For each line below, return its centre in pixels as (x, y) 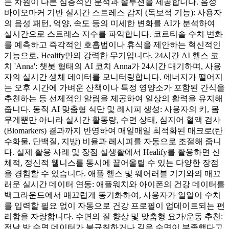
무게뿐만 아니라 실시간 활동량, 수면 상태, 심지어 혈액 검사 (112, 120)
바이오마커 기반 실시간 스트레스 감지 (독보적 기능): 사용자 (113, 12)
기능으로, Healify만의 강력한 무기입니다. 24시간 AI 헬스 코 (111, 55)
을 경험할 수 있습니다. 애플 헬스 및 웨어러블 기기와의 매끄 (112, 173)
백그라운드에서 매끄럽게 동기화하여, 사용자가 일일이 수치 (112, 195)
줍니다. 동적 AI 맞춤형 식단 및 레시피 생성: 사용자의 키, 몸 (112, 109)
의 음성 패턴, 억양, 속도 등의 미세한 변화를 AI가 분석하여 (110, 23)
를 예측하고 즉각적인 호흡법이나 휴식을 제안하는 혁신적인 (112, 44)
